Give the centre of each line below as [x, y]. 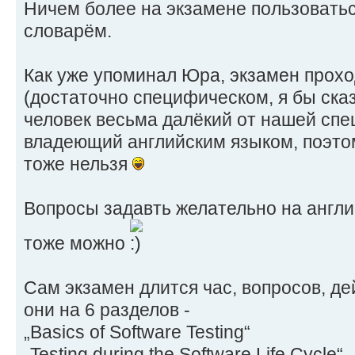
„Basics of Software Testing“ [137, 332]
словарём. [68, 31]
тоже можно [77, 243]
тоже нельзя [78, 164]
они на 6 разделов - [107, 309]
